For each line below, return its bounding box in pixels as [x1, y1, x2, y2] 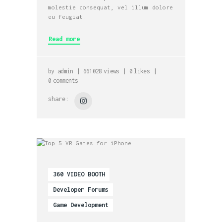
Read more [49, 35, 80, 43]
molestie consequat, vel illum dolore [48, 3, 173, 10]
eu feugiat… [48, 13, 87, 20]
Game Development [53, 201, 109, 209]
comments [53, 77, 78, 85]
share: [48, 95, 69, 103]
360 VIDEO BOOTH [53, 170, 105, 178]
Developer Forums [53, 186, 109, 194]
